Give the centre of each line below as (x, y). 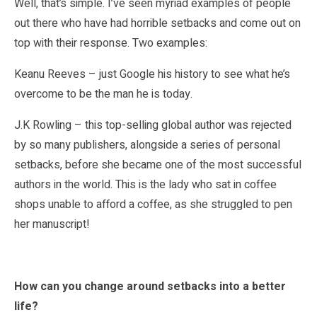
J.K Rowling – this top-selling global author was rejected (153, 125)
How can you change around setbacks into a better (150, 286)
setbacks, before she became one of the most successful (158, 165)
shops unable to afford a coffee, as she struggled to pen (153, 204)
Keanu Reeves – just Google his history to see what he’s (152, 74)
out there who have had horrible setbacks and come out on (157, 23)
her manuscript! (52, 224)
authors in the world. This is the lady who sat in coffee (145, 184)
